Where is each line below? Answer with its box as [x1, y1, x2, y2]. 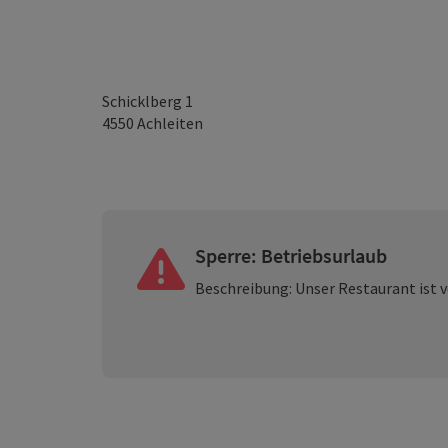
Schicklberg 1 [102, 91, 193, 111]
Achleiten [137, 113, 203, 133]
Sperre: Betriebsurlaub [195, 243, 388, 268]
